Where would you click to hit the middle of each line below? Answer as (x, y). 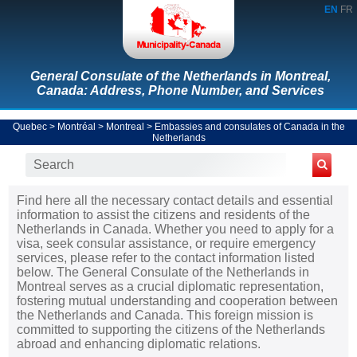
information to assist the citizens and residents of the (163, 214)
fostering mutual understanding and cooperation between (177, 300)
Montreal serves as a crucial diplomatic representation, (170, 286)
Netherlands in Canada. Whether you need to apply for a (175, 229)
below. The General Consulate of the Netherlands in (163, 272)
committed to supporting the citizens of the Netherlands (171, 329)
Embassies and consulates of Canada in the (249, 126)
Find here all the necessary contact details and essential (175, 200)
